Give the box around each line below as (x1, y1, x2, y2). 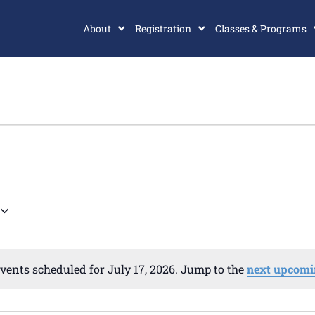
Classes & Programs (215, 22, 307, 35)
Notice (159, 269, 193, 284)
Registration (135, 22, 192, 35)
